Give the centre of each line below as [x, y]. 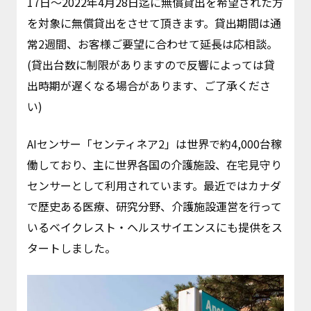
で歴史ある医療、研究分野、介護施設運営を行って [154, 206]
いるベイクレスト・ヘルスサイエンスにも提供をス [154, 227]
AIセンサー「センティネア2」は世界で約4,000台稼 [154, 144]
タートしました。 [71, 248]
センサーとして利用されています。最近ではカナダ [154, 185]
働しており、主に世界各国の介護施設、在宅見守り [154, 165]
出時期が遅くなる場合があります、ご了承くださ [149, 85]
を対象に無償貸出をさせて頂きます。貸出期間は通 [154, 23]
